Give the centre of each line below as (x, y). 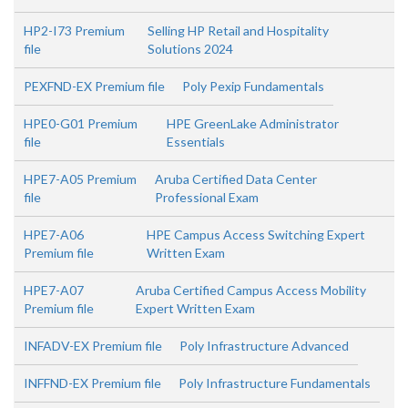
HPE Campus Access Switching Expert (256, 235)
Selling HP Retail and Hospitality (239, 31)
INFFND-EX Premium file (92, 383)
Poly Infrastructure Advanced (264, 346)
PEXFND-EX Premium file (94, 86)
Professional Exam (207, 197)
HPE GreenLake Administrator (252, 123)
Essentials (195, 142)
